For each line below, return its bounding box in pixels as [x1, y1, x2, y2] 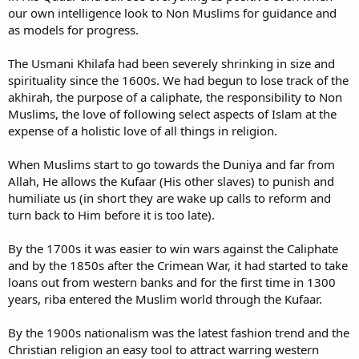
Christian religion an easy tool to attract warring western [8, 341, 319, 357]
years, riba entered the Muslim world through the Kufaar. [8, 290, 322, 307]
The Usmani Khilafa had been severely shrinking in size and [8, 54, 335, 71]
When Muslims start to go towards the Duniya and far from [8, 155, 335, 172]
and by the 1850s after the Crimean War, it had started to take [8, 256, 348, 273]
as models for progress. [8, 21, 139, 38]
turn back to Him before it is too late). [8, 206, 215, 223]
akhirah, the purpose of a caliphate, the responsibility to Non [8, 88, 342, 105]
